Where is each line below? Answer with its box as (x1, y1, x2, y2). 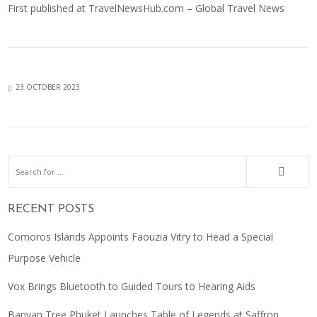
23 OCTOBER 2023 (16, 81, 81, 92)
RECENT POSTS (8, 203, 95, 215)
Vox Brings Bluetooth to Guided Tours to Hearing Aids (8, 279, 256, 293)
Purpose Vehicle (8, 250, 81, 265)
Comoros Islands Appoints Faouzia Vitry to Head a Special (8, 229, 274, 243)
